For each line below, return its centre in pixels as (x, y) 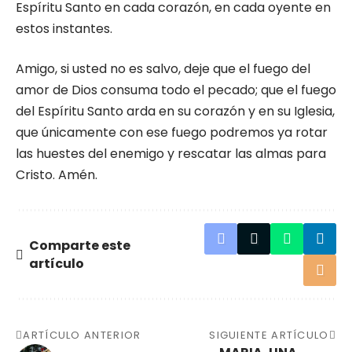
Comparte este (80, 246)
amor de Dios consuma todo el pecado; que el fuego (176, 90)
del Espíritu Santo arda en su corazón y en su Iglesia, (175, 111)
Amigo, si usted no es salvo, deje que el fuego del (163, 69)
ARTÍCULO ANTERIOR (82, 335)
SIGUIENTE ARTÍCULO (269, 335)
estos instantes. (64, 29)
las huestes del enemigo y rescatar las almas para (171, 154)
